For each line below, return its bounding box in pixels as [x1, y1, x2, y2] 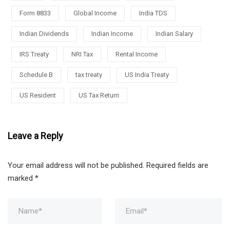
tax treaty [75, 71, 102, 79]
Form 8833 [20, 9, 51, 17]
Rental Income [116, 50, 158, 59]
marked [8, 174, 35, 183]
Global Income [73, 9, 117, 17]
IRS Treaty [20, 50, 49, 59]
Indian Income [91, 30, 133, 38]
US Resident [20, 91, 56, 100]
